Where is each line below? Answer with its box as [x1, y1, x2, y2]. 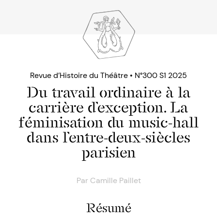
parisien [81, 143, 136, 161]
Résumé [86, 201, 131, 216]
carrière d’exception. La [29, 98, 188, 116]
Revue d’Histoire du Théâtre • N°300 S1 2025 [30, 70, 187, 81]
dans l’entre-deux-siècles [27, 128, 190, 146]
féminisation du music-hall [18, 113, 199, 131]
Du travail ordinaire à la [26, 83, 191, 101]
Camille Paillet [90, 175, 141, 186]
